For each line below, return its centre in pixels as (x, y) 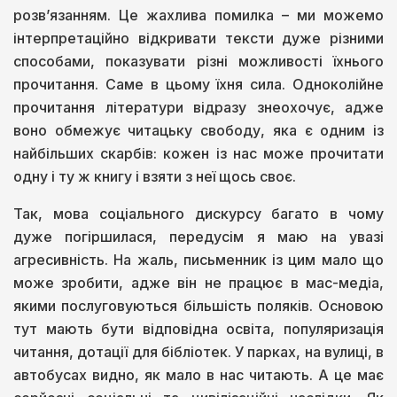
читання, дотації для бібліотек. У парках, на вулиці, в (198, 351)
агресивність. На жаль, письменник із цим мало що (198, 259)
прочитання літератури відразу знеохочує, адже (198, 107)
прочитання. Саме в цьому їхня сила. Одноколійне (198, 84)
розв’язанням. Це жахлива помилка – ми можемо (198, 15)
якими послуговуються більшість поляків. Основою (198, 305)
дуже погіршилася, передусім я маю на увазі (198, 236)
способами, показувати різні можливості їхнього (198, 61)
